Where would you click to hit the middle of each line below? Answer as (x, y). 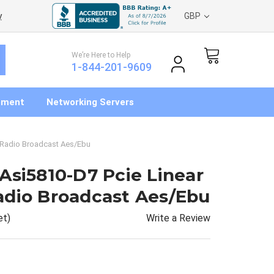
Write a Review (178, 218)
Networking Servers (90, 102)
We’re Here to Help (101, 55)
